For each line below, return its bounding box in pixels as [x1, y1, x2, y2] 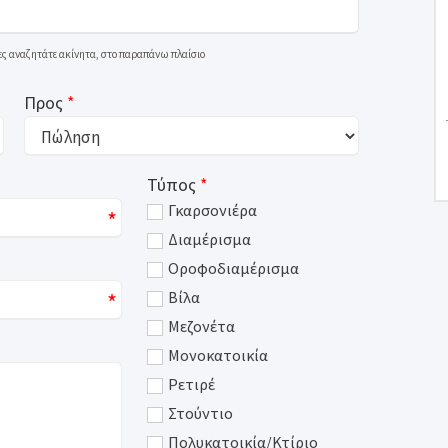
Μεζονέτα [168, 316, 236, 336]
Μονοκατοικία [168, 345, 269, 365]
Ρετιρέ [168, 374, 216, 394]
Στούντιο [168, 403, 234, 423]
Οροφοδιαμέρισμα [168, 258, 300, 278]
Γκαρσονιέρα [168, 200, 258, 220]
